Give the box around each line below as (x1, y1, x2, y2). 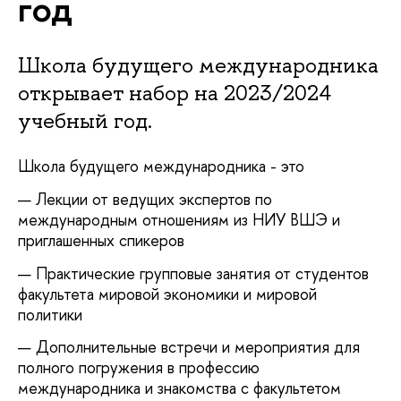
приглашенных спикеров (18, 229, 184, 252)
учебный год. (18, 106, 152, 134)
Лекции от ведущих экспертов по (36, 188, 272, 211)
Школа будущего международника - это (18, 154, 304, 177)
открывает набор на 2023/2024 (18, 78, 331, 107)
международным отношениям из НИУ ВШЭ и (18, 209, 340, 232)
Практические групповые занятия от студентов (36, 261, 369, 285)
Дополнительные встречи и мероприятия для (36, 336, 360, 359)
